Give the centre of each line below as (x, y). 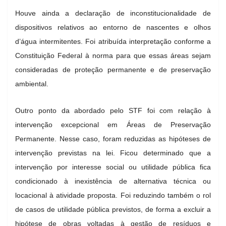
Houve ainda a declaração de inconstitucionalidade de (113, 13)
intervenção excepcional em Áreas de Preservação (113, 124)
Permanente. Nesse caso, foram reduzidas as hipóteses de (113, 138)
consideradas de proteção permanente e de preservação (113, 69)
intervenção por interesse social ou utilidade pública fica (113, 167)
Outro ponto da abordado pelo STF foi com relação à (113, 110)
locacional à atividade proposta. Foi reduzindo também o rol (113, 195)
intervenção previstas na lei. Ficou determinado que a (113, 153)
